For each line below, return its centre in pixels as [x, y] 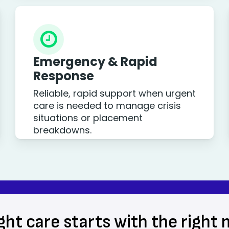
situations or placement [88, 118]
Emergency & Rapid [95, 62]
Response [63, 76]
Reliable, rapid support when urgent [114, 93]
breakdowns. [62, 130]
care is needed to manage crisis [107, 106]
